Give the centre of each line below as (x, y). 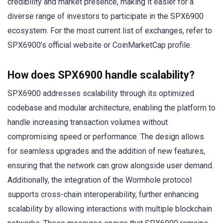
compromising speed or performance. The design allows (106, 136)
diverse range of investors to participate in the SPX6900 (106, 16)
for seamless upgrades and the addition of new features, (106, 151)
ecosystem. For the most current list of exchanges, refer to (110, 30)
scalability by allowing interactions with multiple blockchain (110, 209)
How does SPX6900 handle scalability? (101, 75)
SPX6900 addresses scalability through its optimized (101, 93)
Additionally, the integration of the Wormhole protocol (100, 180)
